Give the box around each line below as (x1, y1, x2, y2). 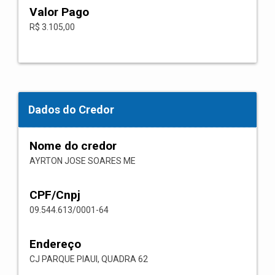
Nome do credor (29, 139, 117, 153)
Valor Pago (29, 5, 89, 19)
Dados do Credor (28, 103, 114, 116)
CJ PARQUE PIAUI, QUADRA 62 (29, 254, 148, 264)
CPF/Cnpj (29, 188, 80, 202)
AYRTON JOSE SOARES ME (29, 156, 136, 166)
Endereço (29, 237, 81, 251)
